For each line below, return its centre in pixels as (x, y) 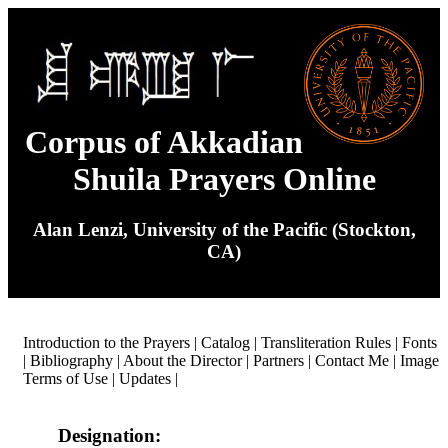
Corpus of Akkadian (164, 142)
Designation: (109, 435)
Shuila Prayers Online (224, 179)
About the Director (182, 361)
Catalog (225, 343)
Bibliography (71, 361)
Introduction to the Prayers (106, 343)
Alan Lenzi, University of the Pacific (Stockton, (224, 230)
